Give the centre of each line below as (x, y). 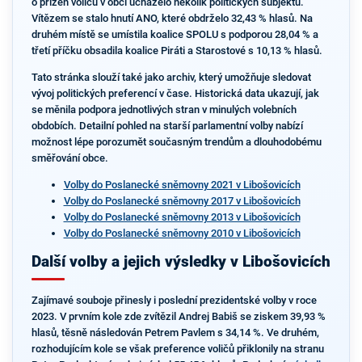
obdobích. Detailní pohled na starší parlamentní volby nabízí (167, 126)
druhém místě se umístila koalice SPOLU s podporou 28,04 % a (175, 35)
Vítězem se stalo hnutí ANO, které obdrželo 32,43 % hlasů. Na (172, 19)
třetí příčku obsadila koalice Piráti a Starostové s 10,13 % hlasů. (177, 51)
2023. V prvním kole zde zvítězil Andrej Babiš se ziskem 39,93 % (178, 316)
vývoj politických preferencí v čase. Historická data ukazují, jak (175, 93)
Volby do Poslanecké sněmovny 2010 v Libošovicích (182, 233)
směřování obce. (69, 158)
